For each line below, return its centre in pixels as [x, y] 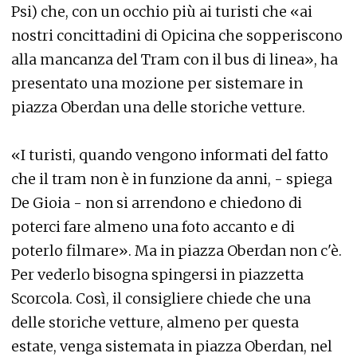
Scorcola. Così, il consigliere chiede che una [161, 298]
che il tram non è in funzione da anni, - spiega [172, 179]
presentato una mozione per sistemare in [157, 83]
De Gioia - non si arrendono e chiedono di [157, 203]
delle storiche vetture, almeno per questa [155, 322]
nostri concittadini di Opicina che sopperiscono [177, 35]
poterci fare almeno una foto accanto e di [153, 227]
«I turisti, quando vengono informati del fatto [170, 155]
